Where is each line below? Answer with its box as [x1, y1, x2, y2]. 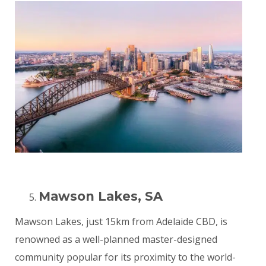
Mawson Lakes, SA [39, 189, 163, 204]
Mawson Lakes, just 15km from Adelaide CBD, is [15, 215, 227, 229]
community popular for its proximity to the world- [15, 251, 236, 264]
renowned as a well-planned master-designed [15, 233, 217, 246]
